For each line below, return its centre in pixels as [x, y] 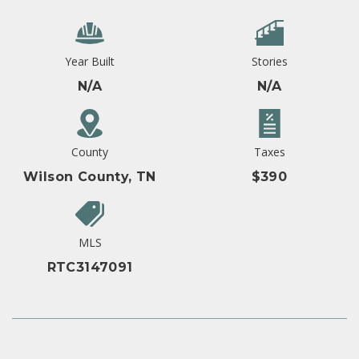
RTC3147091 [90, 268]
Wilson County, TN [90, 177]
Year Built [90, 62]
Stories [269, 62]
